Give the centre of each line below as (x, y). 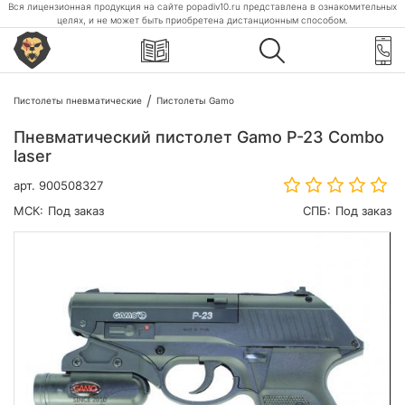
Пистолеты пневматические (78, 100)
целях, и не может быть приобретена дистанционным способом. (202, 20)
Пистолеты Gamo (195, 100)
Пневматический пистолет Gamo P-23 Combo (199, 137)
